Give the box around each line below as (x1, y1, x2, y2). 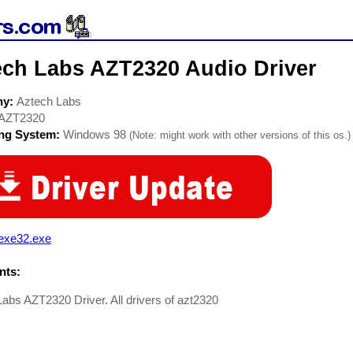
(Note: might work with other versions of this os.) (129, 129, 351, 141)
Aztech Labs (17, 95, 81, 108)
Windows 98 (63, 128, 126, 141)
